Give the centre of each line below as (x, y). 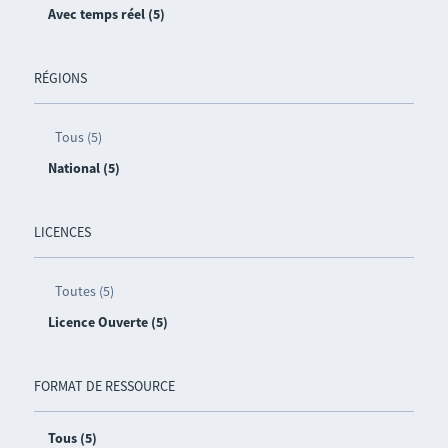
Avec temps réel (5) (106, 14)
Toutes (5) (84, 291)
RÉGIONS (60, 78)
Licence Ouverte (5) (107, 322)
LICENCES (62, 232)
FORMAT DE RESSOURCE (104, 386)
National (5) (83, 168)
